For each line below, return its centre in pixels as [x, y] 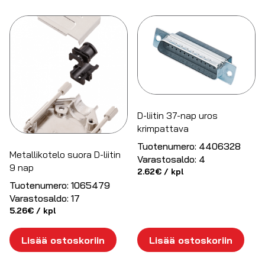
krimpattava [163, 129]
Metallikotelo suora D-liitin [65, 154]
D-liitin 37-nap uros [178, 116]
